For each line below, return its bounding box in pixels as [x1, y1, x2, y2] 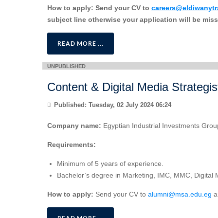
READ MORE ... [57, 40, 104, 47]
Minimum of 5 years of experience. [57, 160, 163, 168]
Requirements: [47, 141, 96, 149]
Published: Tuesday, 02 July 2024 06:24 [52, 102, 171, 109]
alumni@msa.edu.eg [148, 190, 212, 199]
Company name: [47, 122, 101, 130]
